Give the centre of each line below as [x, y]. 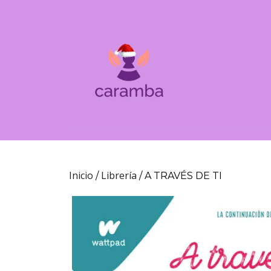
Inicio [81, 175]
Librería [119, 175]
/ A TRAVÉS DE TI [179, 176]
